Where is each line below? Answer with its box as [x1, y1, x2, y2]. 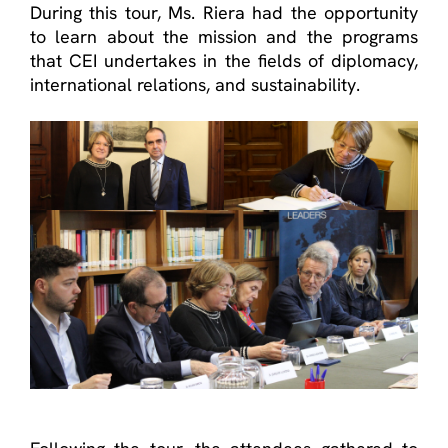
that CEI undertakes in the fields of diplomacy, [30, 49, 418, 72]
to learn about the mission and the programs [30, 25, 418, 48]
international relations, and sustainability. [30, 73, 360, 96]
